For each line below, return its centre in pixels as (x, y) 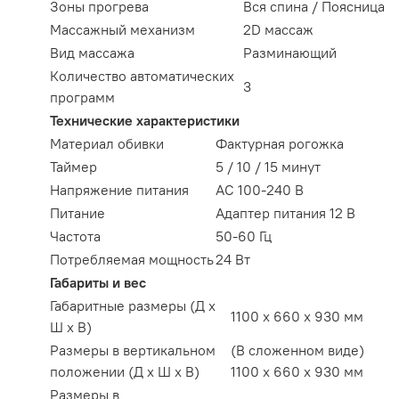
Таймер (73, 167)
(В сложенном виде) (297, 350)
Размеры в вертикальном (133, 350)
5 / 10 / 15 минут (268, 167)
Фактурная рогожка (280, 144)
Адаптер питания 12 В (285, 213)
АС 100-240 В (260, 190)
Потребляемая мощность (132, 260)
